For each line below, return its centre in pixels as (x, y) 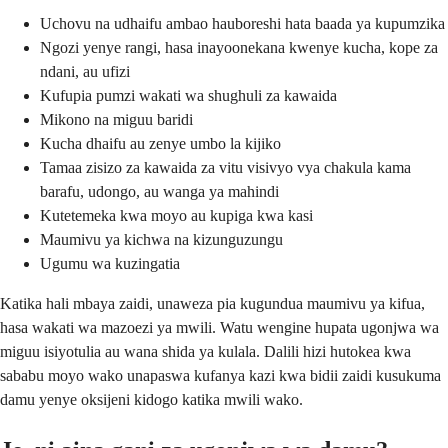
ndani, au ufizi (85, 71)
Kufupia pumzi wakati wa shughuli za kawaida (188, 95)
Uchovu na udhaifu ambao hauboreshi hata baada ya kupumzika (242, 23)
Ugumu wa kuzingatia (110, 263)
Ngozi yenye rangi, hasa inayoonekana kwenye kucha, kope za (239, 47)
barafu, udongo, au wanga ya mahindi (159, 191)
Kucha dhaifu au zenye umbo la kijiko (160, 143)
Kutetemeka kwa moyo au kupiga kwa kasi (176, 215)
